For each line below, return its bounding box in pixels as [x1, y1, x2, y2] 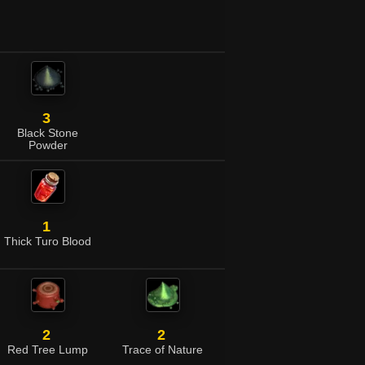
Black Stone [17, 127, 78, 139]
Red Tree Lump [7, 344, 88, 356]
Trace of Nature [122, 344, 203, 356]
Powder [28, 139, 68, 152]
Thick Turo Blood [4, 235, 91, 248]
